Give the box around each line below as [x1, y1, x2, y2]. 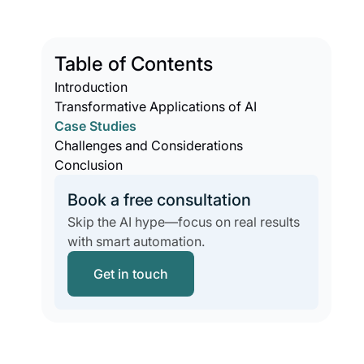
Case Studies [54, 118, 137, 134]
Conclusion [54, 157, 123, 173]
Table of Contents [54, 52, 214, 76]
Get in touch [93, 266, 169, 282]
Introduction [54, 79, 128, 95]
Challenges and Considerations [54, 137, 244, 154]
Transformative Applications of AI [54, 98, 258, 115]
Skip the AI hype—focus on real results [67, 214, 301, 230]
